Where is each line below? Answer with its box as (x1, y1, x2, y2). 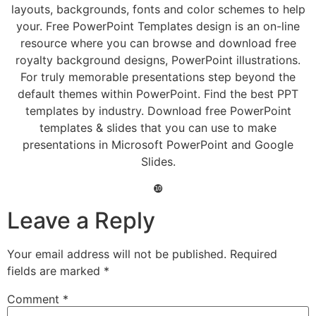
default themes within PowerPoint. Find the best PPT (18, 86, 298, 101)
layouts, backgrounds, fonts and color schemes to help (11, 1, 305, 16)
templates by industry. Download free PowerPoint (25, 103, 291, 118)
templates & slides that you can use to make (39, 120, 276, 135)
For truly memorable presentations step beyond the (20, 69, 296, 84)
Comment (7, 291, 63, 306)
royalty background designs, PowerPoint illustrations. (16, 52, 300, 67)
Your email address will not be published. (7, 246, 226, 261)
